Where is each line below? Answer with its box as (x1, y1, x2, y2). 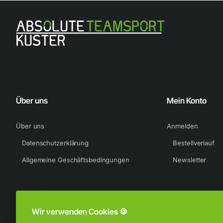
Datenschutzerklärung (22, 139, 89, 147)
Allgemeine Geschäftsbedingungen (22, 156, 129, 164)
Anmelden (167, 122, 198, 130)
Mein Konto (167, 96, 207, 106)
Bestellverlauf (173, 139, 215, 147)
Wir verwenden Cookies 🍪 (32, 207, 127, 217)
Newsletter (173, 156, 207, 164)
